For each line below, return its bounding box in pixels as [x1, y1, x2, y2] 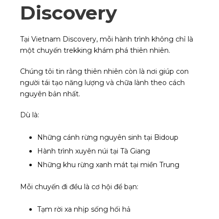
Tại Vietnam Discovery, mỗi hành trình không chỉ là [20, 35, 193, 44]
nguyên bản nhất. [20, 89, 80, 99]
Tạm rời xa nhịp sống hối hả [37, 205, 131, 214]
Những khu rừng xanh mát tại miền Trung [37, 160, 179, 170]
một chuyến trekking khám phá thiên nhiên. [20, 46, 170, 55]
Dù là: [20, 110, 39, 120]
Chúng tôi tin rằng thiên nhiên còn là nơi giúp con [20, 67, 189, 76]
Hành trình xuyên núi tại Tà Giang [37, 147, 150, 156]
